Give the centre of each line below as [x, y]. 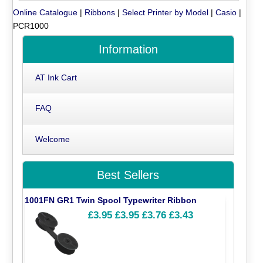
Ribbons [100, 12]
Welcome [52, 139]
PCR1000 [31, 26]
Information [128, 49]
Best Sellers [128, 175]
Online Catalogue [45, 12]
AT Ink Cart [56, 78]
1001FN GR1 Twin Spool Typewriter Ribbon [111, 200]
